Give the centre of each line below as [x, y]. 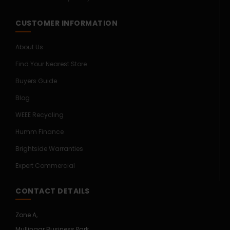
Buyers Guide [36, 81]
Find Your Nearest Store [51, 64]
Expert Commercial [45, 165]
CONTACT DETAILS [53, 191]
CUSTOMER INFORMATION [66, 23]
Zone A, [26, 215]
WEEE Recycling [40, 114]
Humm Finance [40, 131]
